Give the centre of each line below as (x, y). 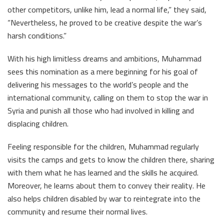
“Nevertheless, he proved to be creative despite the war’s (105, 23)
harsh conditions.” (38, 36)
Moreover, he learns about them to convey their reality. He (106, 186)
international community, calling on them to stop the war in (108, 98)
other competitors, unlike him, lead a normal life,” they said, (107, 10)
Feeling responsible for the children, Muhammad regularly (103, 147)
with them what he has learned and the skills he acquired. (103, 173)
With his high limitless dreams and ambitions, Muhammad (104, 59)
